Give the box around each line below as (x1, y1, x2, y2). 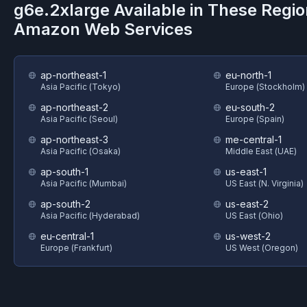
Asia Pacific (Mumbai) (40, 178, 127, 188)
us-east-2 (225, 198, 269, 210)
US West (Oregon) (225, 243, 298, 253)
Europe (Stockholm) (225, 82, 305, 92)
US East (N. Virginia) (225, 178, 304, 188)
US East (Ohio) (225, 210, 283, 221)
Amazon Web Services (14, 19, 193, 39)
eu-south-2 (225, 101, 275, 113)
